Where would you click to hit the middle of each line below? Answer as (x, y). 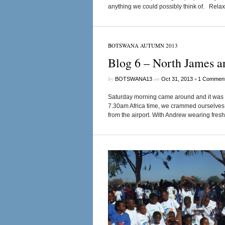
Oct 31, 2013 (177, 79)
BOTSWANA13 (133, 79)
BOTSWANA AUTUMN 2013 (143, 45)
